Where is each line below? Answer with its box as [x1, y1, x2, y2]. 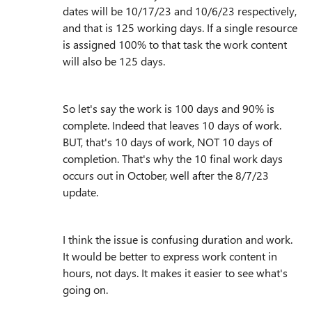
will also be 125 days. [63, 54, 165, 69]
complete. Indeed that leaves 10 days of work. [63, 118, 281, 133]
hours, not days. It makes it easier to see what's [63, 265, 288, 281]
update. [63, 185, 98, 200]
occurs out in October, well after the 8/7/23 [63, 168, 269, 183]
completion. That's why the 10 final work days [63, 151, 283, 166]
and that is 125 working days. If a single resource [63, 20, 297, 36]
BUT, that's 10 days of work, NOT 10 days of [63, 134, 272, 150]
